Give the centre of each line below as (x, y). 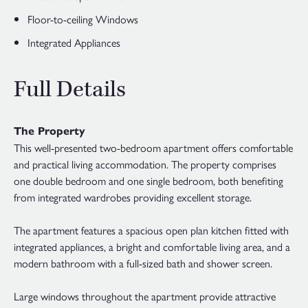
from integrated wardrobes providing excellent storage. (133, 197)
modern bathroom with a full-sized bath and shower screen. (143, 263)
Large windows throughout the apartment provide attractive (145, 296)
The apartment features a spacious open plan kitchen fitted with (151, 230)
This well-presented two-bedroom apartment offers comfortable (153, 148)
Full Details (70, 90)
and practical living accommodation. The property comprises (145, 164)
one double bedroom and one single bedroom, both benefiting (148, 181)
